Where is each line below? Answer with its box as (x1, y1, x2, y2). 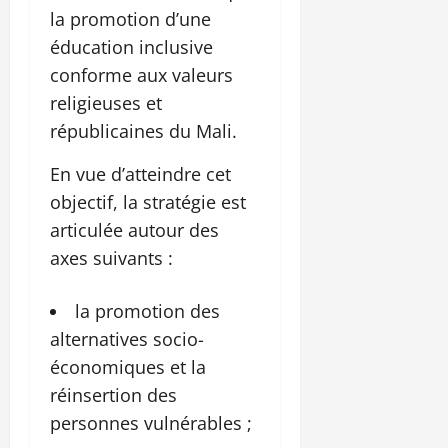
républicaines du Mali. (50, 119, 237, 144)
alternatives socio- (50, 327, 204, 352)
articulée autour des (50, 218, 219, 243)
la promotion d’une (50, 7, 211, 32)
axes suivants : (50, 246, 173, 271)
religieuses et (50, 91, 162, 116)
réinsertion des (50, 383, 177, 408)
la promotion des (75, 299, 220, 324)
